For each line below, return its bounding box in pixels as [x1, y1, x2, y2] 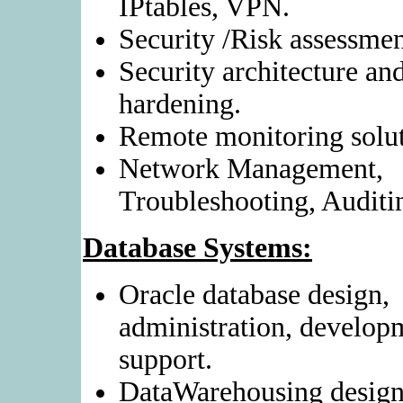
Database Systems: [83, 232, 312, 264]
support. [119, 344, 212, 375]
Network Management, [119, 153, 383, 184]
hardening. [119, 88, 241, 120]
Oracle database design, [119, 279, 390, 310]
